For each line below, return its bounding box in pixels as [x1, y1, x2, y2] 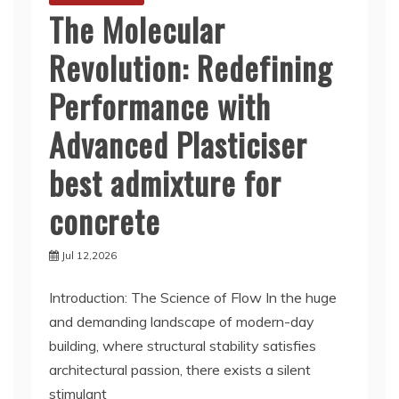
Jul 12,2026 [61, 248, 117, 262]
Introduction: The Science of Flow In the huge [49, 289, 337, 306]
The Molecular [49, 5, 225, 53]
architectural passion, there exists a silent [49, 361, 311, 379]
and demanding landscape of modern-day [49, 313, 314, 330]
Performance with [49, 82, 271, 129]
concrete [49, 197, 160, 244]
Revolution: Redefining [49, 44, 332, 91]
